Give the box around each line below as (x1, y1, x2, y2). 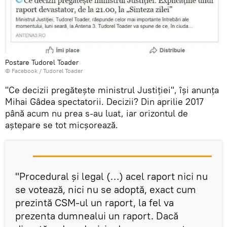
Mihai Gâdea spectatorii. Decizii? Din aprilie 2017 (5, 96, 204, 108)
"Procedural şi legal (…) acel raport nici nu (15, 170, 208, 183)
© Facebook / (5, 67, 43, 75)
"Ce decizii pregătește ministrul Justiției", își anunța (5, 84, 219, 96)
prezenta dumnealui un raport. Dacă (15, 209, 178, 222)
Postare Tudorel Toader (5, 58, 79, 67)
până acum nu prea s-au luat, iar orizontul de (5, 107, 188, 120)
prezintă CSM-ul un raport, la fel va (15, 196, 174, 209)
